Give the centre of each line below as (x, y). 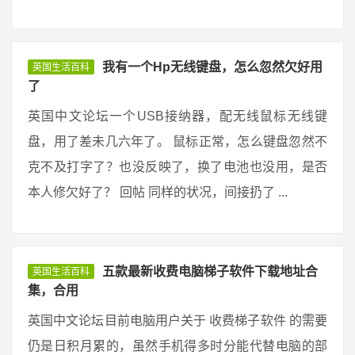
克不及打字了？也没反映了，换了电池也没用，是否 (177, 167)
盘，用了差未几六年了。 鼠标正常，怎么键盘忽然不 (177, 141)
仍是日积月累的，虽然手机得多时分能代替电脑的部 (177, 346)
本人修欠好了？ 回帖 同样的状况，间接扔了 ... (158, 192)
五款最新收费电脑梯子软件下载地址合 (210, 271)
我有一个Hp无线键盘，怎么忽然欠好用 (212, 67)
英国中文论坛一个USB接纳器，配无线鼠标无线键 (177, 116)
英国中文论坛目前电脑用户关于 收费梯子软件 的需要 (177, 321)
